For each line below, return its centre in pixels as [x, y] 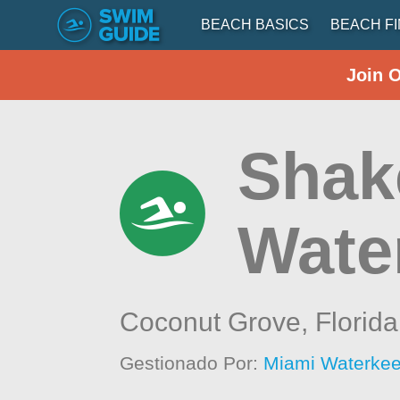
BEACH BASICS [255, 25]
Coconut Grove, [218, 322]
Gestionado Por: [192, 363]
